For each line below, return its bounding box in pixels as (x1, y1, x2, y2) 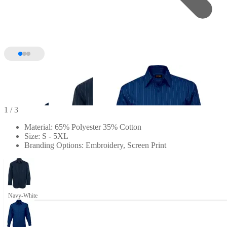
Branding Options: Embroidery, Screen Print (24, 140, 166, 149)
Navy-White (8, 192, 37, 199)
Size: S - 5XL (24, 131, 68, 140)
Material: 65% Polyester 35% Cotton (24, 122, 141, 131)
